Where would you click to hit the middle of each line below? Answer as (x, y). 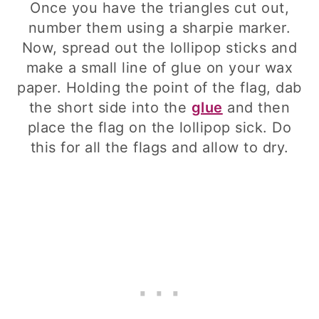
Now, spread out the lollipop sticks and (159, 48)
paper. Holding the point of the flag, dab (159, 88)
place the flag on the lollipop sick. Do (159, 127)
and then (256, 108)
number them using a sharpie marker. (159, 28)
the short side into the (110, 108)
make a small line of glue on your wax (159, 68)
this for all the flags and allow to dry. (159, 147)
